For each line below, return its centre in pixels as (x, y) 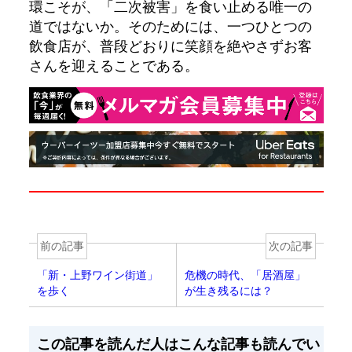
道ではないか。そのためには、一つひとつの (170, 26)
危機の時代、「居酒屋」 (245, 275)
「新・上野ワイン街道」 (97, 275)
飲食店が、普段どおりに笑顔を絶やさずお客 (170, 45)
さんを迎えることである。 (114, 65)
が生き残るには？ (228, 291)
